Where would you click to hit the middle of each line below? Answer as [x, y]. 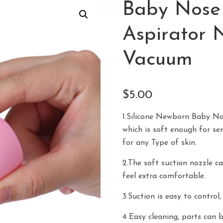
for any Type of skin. [160, 143]
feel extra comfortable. [164, 176]
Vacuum [158, 60]
